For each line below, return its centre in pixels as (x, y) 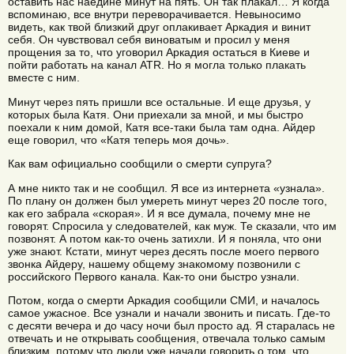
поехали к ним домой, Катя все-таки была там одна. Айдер (162, 127)
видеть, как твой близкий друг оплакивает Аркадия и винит (159, 27)
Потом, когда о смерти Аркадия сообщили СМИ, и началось (164, 300)
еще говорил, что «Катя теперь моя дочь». (119, 139)
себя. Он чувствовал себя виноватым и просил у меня (149, 40)
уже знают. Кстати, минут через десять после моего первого (164, 251)
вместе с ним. (44, 78)
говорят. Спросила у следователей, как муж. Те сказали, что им (172, 226)
